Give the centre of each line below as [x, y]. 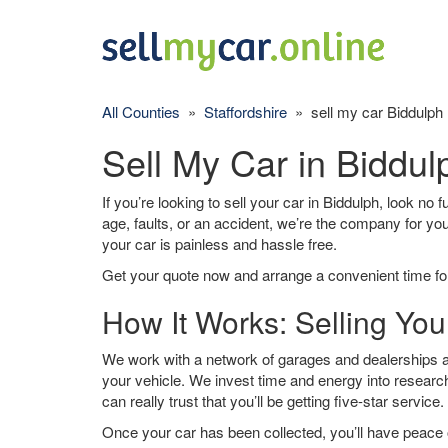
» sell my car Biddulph [365, 111]
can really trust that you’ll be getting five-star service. [273, 400]
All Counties [141, 111]
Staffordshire [245, 111]
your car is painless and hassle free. [219, 243]
